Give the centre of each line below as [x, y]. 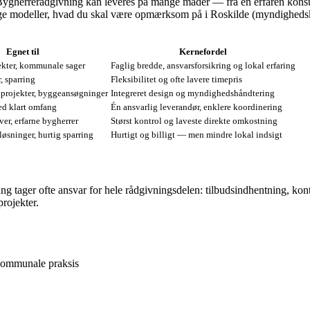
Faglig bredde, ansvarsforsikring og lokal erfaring [203, 66]
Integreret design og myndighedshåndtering [193, 93]
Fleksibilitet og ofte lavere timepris [176, 80]
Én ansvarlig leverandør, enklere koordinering [197, 107]
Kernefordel [203, 52]
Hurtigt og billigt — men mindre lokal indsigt [197, 135]
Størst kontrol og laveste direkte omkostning [194, 121]
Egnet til [23, 52]
